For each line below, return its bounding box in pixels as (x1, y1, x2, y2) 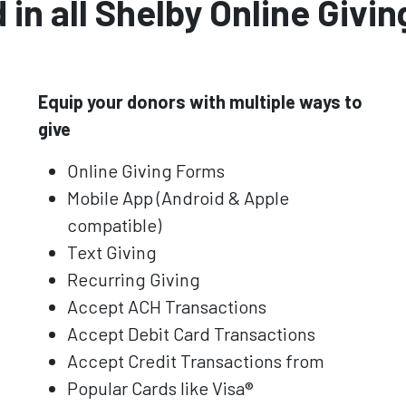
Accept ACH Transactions (67, 295, 267, 317)
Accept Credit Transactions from (67, 349, 325, 372)
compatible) (67, 213, 162, 236)
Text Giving (67, 240, 158, 263)
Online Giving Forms (67, 159, 226, 181)
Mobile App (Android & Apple (67, 186, 290, 208)
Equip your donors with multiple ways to (38, 90, 363, 112)
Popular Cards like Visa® (67, 376, 255, 399)
